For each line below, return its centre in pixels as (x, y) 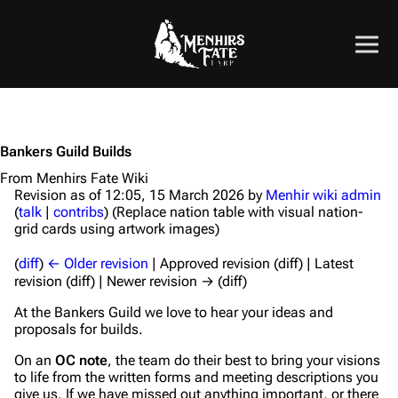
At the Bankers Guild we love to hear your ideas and (174, 312)
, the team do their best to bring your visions (244, 360)
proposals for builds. (79, 329)
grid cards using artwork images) (117, 229)
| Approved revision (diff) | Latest (251, 263)
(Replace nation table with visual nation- (238, 212)
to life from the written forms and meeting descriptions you (196, 377)
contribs (79, 212)
